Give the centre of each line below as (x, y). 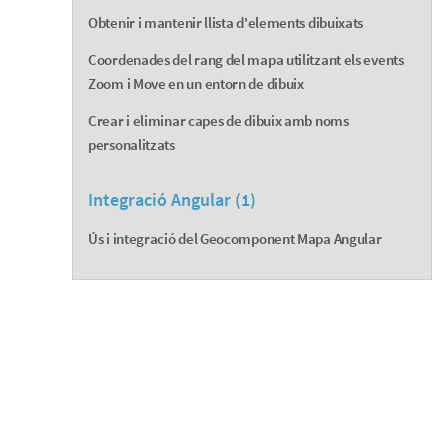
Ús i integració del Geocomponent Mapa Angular (235, 239)
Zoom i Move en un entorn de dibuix (196, 84)
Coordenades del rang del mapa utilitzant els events (246, 60)
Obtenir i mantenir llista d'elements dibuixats (226, 23)
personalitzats (131, 145)
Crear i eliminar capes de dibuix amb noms (218, 121)
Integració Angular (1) (172, 200)
